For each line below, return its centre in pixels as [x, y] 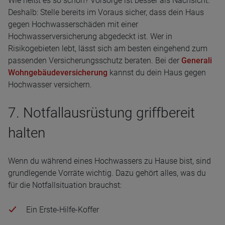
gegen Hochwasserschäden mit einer [73, 24]
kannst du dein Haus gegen [157, 73]
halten [27, 133]
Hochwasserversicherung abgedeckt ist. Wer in [90, 36]
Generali [197, 61]
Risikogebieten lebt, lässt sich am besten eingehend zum [108, 48]
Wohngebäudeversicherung [58, 73]
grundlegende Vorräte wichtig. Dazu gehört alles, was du [107, 173]
